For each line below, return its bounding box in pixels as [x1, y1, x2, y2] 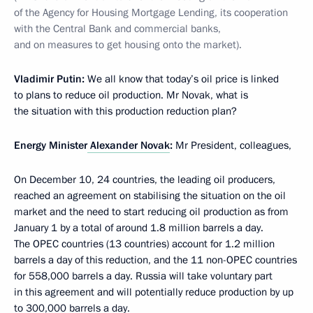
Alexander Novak [87, 138, 170, 152]
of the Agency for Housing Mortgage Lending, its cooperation [14, 6, 288, 20]
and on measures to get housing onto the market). [14, 38, 242, 52]
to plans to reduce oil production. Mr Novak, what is [14, 88, 248, 102]
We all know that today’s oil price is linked [85, 72, 279, 86]
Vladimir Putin [14, 72, 82, 86]
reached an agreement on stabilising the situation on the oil [14, 189, 286, 203]
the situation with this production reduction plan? [14, 104, 237, 118]
